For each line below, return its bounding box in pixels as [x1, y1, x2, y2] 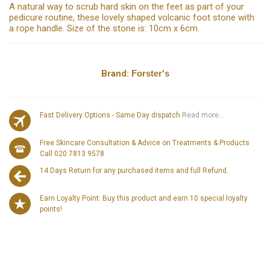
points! [40, 205, 62, 214]
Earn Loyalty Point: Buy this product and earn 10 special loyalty [40, 194, 248, 203]
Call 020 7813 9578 [40, 149, 104, 159]
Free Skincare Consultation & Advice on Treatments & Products [40, 139, 250, 148]
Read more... [180, 111, 224, 120]
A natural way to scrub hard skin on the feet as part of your [9, 1, 244, 13]
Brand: [101, 68, 131, 80]
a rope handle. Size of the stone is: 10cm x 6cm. [9, 23, 199, 34]
